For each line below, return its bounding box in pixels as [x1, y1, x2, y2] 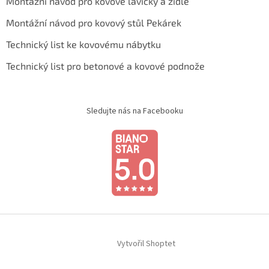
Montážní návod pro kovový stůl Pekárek [6, 17, 181, 29]
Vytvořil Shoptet [116, 238, 175, 250]
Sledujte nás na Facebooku [86, 105, 183, 118]
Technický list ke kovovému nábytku [6, 38, 161, 50]
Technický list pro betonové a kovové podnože [6, 60, 205, 72]
